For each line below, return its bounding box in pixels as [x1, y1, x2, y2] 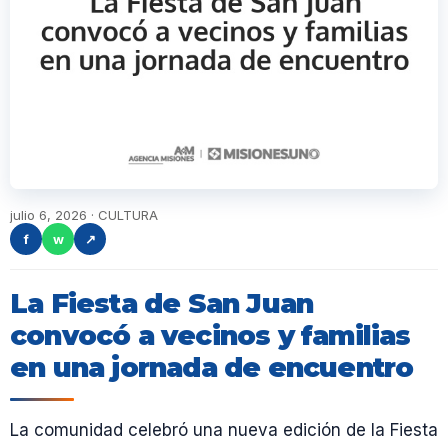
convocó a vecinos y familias [10, 319, 411, 353]
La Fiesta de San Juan [10, 287, 314, 321]
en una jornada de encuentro [10, 351, 414, 385]
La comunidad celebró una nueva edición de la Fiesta [10, 420, 438, 441]
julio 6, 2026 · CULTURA [10, 207, 158, 224]
